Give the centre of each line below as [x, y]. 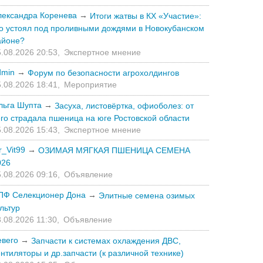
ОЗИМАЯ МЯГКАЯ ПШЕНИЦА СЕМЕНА [114, 151]
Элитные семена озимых [147, 195]
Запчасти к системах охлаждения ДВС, [106, 240]
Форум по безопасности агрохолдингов [103, 73]
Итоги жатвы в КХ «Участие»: [146, 16]
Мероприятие [90, 85]
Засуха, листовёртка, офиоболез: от [124, 105]
